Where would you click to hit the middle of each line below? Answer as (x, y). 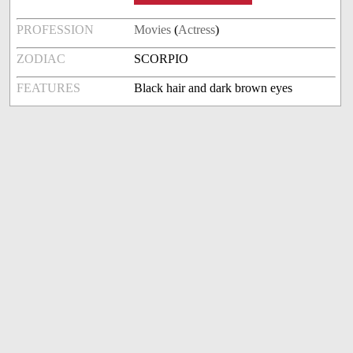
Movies (153, 30)
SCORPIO (162, 59)
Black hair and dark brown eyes (214, 88)
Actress (197, 30)
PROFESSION (56, 30)
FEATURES (49, 88)
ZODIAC (41, 59)
